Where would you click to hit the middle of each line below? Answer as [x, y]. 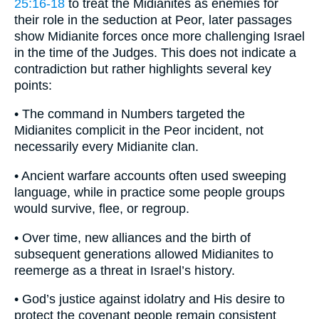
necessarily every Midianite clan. [106, 147]
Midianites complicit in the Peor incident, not [139, 131]
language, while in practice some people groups [150, 192]
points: [33, 85]
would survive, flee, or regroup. [102, 208]
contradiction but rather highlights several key [143, 69]
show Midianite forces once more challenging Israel [159, 36]
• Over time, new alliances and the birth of [132, 237]
